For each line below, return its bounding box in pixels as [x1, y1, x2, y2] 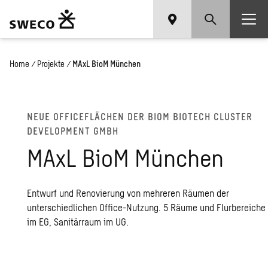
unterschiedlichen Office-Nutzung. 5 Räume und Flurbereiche [27, 202, 266, 213]
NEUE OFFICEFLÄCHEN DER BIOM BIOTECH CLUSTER [27, 111, 253, 122]
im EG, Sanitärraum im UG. [27, 216, 129, 227]
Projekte [37, 59, 65, 69]
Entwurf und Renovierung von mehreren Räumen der [27, 187, 230, 199]
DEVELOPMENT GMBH [27, 125, 119, 136]
